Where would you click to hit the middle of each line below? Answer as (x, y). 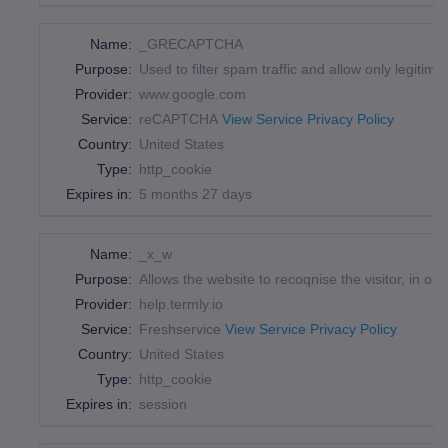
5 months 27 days (195, 194)
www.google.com (192, 94)
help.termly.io (181, 304)
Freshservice (182, 329)
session (163, 404)
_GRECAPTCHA (191, 44)
